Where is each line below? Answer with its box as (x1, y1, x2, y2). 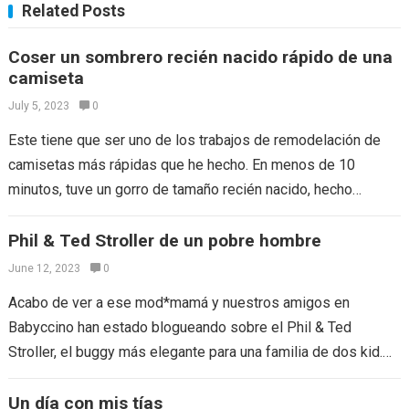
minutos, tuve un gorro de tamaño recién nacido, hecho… (7, 181, 362, 198)
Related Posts (21, 2, 125, 20)
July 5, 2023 (7, 100, 69, 112)
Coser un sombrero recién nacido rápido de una (7, 47, 393, 68)
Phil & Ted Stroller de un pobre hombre (7, 230, 321, 251)
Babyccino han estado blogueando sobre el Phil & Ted (7, 319, 351, 336)
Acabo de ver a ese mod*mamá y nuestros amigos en (7, 294, 350, 311)
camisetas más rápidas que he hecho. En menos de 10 (7, 156, 355, 173)
